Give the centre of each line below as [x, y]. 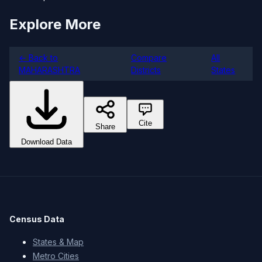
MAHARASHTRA [49, 70]
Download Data [46, 142]
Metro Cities [56, 256]
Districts [146, 70]
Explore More [55, 25]
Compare [149, 58]
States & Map [58, 242]
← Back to [38, 58]
